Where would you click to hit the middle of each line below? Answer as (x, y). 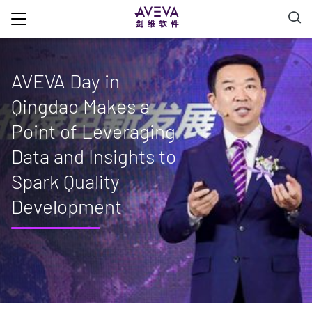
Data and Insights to (94, 156)
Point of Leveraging (93, 131)
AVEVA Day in (65, 81)
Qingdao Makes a (80, 106)
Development (67, 206)
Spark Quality (65, 181)
